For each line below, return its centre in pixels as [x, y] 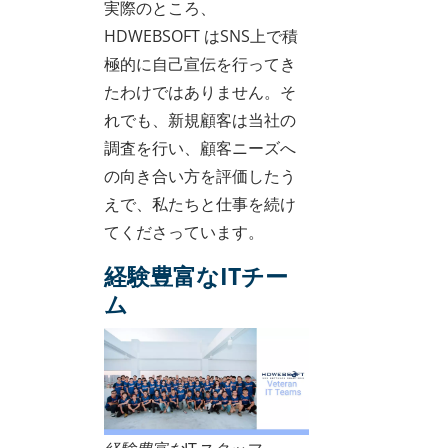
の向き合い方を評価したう [200, 175]
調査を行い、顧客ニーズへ [200, 147]
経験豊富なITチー [196, 275]
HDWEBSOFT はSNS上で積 [201, 35]
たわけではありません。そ [200, 91]
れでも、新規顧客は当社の [200, 119]
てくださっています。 [184, 231]
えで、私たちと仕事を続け [200, 203]
